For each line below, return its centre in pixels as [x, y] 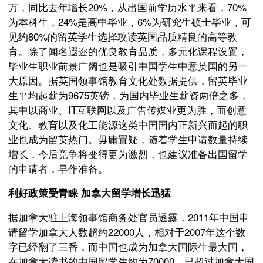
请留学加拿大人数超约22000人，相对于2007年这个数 [127, 232]
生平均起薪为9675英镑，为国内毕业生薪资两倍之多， [129, 95]
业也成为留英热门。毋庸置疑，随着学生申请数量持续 [128, 139]
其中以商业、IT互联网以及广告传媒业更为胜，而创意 [127, 109]
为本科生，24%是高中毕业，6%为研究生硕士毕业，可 [130, 21]
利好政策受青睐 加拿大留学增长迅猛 [90, 193]
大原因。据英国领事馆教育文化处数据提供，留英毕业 [128, 80]
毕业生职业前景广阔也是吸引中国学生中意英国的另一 [128, 65]
